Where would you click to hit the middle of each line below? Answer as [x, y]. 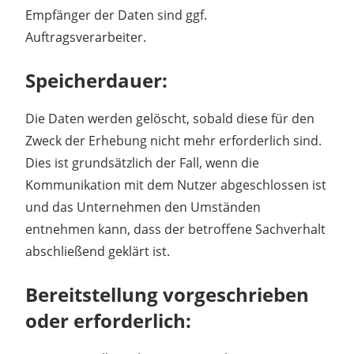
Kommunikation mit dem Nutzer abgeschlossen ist [176, 185]
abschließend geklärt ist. [98, 251]
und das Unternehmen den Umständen [143, 207]
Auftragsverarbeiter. [86, 37]
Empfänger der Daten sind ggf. [116, 15]
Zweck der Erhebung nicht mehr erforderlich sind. [173, 140]
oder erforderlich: [108, 320]
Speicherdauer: [96, 80]
